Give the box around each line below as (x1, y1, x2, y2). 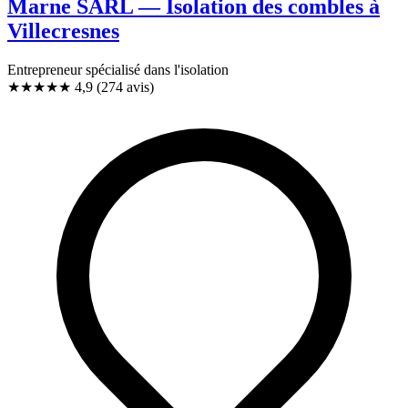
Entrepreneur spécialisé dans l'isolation (7, 62, 229, 78)
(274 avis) (97, 79, 154, 96)
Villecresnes (7, 19, 119, 44)
